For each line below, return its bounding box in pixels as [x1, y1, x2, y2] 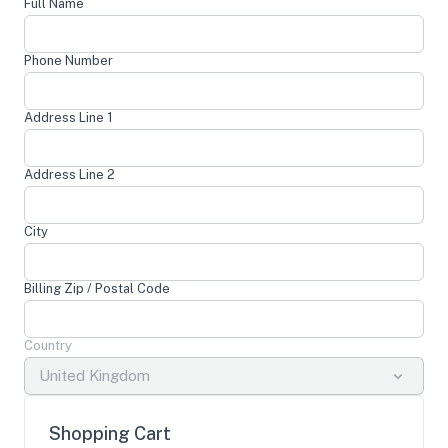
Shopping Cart [49, 423, 171, 444]
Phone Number [24, 53, 113, 68]
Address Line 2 [24, 167, 115, 182]
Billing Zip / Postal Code [24, 281, 170, 296]
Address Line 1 [24, 110, 113, 125]
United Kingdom [39, 367, 150, 385]
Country [24, 338, 72, 353]
